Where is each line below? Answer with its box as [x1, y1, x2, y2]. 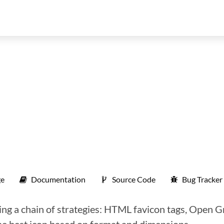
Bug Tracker [182, 174, 222, 184]
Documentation [31, 174, 85, 184]
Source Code [112, 174, 155, 184]
